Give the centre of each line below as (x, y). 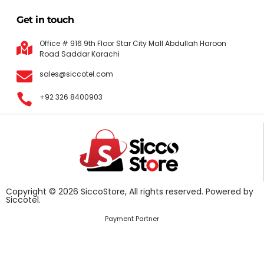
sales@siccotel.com (76, 74)
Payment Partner (132, 218)
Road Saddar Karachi (79, 54)
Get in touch (45, 19)
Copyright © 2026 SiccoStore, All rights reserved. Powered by (130, 191)
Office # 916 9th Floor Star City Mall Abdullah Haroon (133, 43)
